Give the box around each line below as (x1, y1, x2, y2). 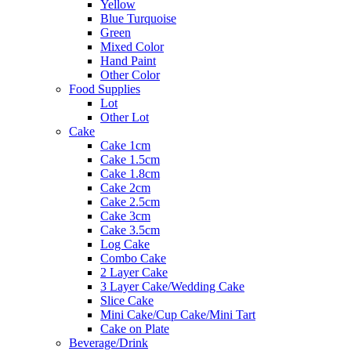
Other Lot (100, 110, 149, 124)
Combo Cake (100, 251, 166, 265)
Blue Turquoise (100, 12, 176, 25)
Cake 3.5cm (100, 223, 160, 237)
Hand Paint (100, 54, 156, 67)
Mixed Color (100, 40, 164, 53)
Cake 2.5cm (100, 195, 160, 208)
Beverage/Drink (69, 336, 148, 349)
